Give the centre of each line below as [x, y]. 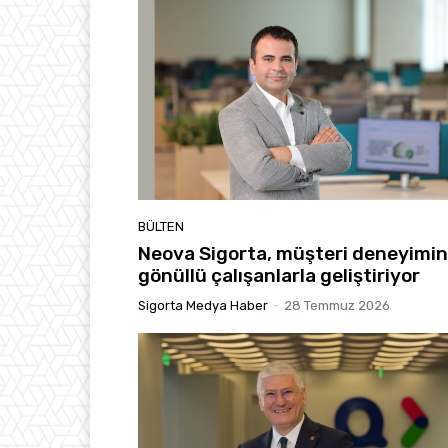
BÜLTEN [161, 227]
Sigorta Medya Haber [203, 306]
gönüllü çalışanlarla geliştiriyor [279, 276]
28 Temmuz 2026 [337, 306]
